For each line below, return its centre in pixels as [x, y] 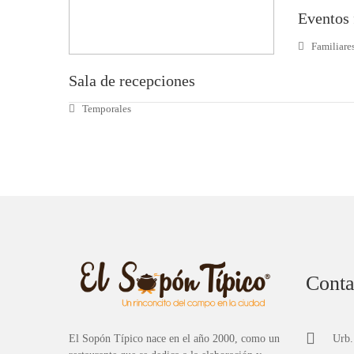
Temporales [105, 109]
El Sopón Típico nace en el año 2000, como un [174, 339]
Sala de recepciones [132, 81]
